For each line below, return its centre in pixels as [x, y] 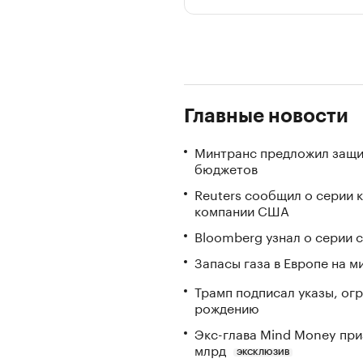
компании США [242, 209]
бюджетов [226, 167]
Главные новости [266, 116]
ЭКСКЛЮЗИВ [263, 352]
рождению [227, 306]
